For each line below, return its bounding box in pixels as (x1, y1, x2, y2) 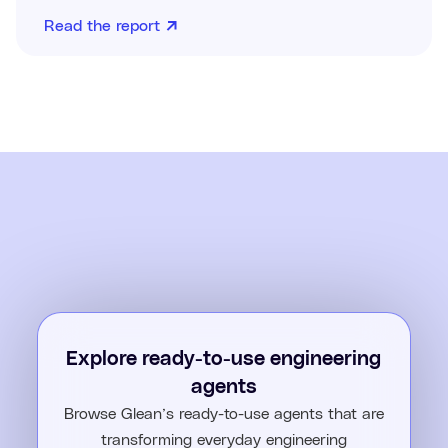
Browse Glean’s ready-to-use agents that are (63, 406, 384, 423)
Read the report (44, 18, 160, 35)
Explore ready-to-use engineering (66, 349, 382, 370)
